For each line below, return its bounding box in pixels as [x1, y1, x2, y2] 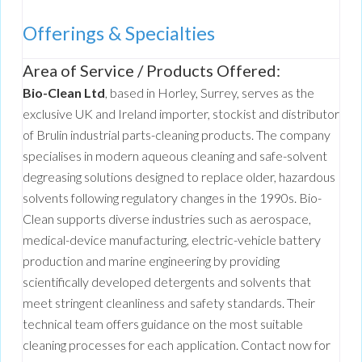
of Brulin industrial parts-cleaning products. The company [23, 127, 330, 143]
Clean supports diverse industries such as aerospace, [23, 211, 311, 227]
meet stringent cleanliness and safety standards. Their [23, 295, 315, 311]
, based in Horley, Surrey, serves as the [105, 85, 314, 101]
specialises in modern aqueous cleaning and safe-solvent [23, 148, 327, 164]
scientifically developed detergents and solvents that [23, 274, 311, 290]
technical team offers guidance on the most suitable [23, 316, 303, 332]
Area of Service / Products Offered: [23, 61, 280, 81]
